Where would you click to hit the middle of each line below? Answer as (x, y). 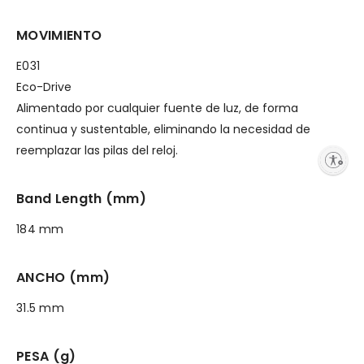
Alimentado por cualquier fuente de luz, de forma (157, 108)
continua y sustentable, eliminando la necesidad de (163, 129)
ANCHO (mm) (63, 277)
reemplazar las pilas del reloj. (97, 150)
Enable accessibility (216, 159)
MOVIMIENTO (59, 35)
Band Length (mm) (82, 199)
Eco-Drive (44, 87)
